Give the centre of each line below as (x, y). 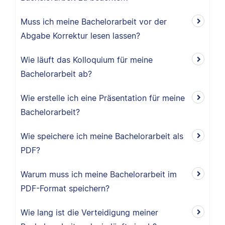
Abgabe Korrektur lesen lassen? (80, 36)
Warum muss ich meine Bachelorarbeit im (99, 174)
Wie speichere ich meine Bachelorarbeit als (102, 136)
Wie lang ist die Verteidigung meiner (89, 212)
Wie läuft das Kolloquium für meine (87, 60)
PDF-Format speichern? (65, 188)
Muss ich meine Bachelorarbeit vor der (94, 22)
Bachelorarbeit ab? (56, 74)
